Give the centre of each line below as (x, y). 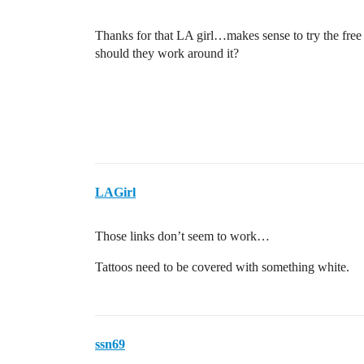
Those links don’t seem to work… (182, 236)
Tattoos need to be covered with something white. (222, 267)
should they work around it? (167, 53)
